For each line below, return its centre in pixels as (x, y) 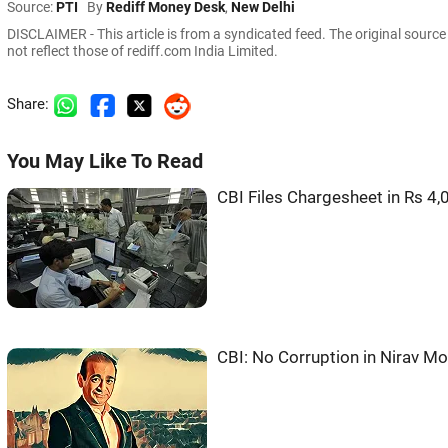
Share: (30, 104)
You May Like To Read (105, 162)
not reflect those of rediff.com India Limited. (142, 51)
